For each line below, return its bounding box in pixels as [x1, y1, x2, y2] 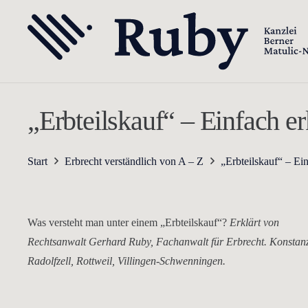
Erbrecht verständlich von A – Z [65, 155, 204, 167]
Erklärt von [230, 217, 279, 228]
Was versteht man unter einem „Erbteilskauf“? [27, 217, 230, 228]
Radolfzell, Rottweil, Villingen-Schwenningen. [27, 255, 225, 267]
